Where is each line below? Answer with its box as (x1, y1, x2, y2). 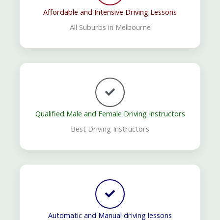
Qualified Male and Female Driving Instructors (35, 109, 185, 119)
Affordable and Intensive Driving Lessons (43, 7, 177, 17)
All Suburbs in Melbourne (69, 22, 151, 32)
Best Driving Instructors (71, 124, 149, 134)
